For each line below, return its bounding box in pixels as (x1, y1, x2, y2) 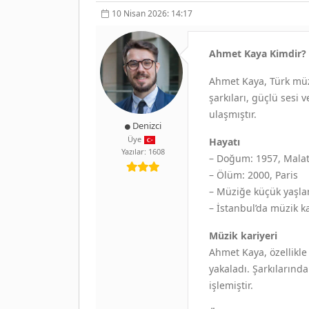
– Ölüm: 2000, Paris (208, 168, 298, 181)
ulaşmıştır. (208, 107, 257, 121)
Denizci (132, 119, 161, 132)
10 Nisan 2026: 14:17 (112, 7, 192, 19)
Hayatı (208, 134, 240, 148)
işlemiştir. (208, 278, 253, 292)
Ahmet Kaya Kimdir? (208, 46, 306, 60)
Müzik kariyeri (208, 228, 277, 242)
